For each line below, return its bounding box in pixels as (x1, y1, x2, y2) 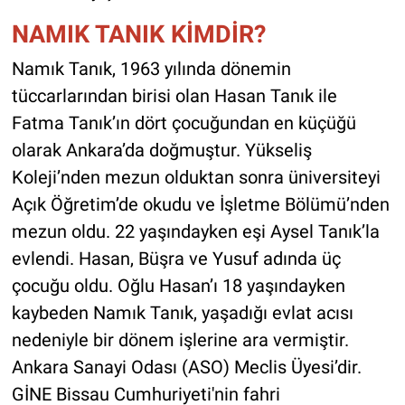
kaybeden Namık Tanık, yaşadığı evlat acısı (11, 302, 353, 325)
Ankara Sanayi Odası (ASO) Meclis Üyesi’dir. (11, 356, 362, 379)
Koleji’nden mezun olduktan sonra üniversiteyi (11, 166, 381, 189)
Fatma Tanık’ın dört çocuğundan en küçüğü (11, 112, 356, 135)
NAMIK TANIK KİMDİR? (11, 19, 266, 48)
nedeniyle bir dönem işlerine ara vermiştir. (11, 329, 349, 352)
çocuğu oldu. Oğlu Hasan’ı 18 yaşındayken (11, 275, 345, 297)
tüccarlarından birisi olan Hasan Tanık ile (11, 85, 337, 108)
